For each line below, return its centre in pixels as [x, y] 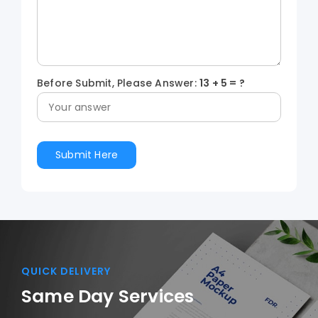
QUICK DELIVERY [66, 272]
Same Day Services [108, 297]
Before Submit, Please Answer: [118, 83]
